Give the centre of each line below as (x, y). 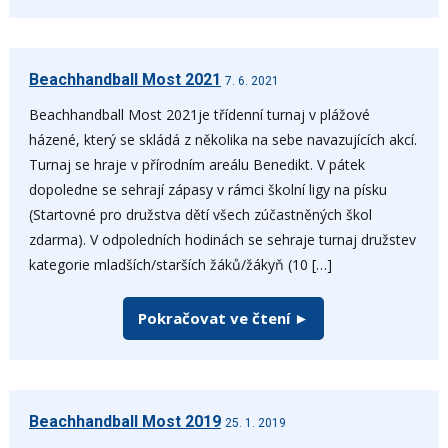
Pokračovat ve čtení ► (224, 317)
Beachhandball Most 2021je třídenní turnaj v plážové (199, 114)
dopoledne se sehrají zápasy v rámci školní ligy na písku (207, 189)
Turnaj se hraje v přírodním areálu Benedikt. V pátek (196, 164)
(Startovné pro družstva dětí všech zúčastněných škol (200, 214)
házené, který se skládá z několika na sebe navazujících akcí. (222, 139)
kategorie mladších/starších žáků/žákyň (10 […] (180, 264)
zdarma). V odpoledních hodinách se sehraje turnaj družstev (222, 239)
